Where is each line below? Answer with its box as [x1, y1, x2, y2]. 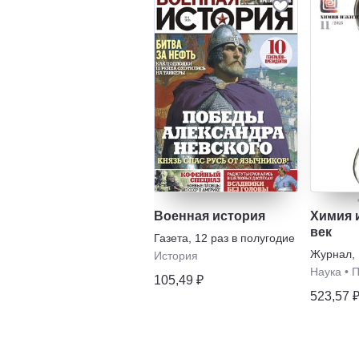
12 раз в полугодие [195, 231, 295, 244]
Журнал [310, 247, 352, 260]
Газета [154, 231, 188, 244]
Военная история [154, 208, 265, 223]
